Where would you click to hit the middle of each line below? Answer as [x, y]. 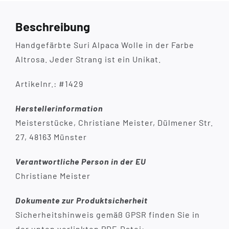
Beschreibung [52, 26]
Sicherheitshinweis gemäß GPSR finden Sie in [107, 214]
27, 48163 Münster [51, 136]
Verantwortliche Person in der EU [81, 161]
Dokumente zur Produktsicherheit [81, 200]
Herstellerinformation [59, 108]
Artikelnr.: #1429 [49, 83]
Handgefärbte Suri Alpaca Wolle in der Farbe [105, 44]
